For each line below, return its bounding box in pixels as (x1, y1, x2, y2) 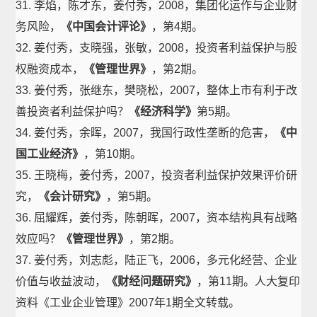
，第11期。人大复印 (197, 275, 301, 287)
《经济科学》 (129, 105, 197, 117)
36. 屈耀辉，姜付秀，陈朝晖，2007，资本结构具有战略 (16, 212, 298, 224)
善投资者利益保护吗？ (16, 105, 129, 117)
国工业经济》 (16, 148, 84, 160)
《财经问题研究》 (106, 275, 197, 287)
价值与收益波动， (16, 275, 107, 287)
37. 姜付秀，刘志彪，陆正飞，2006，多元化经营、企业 (16, 254, 298, 266)
